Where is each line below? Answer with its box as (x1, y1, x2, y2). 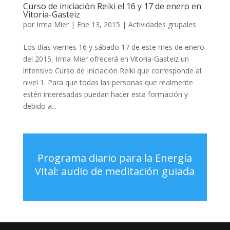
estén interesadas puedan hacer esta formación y (23, 89, 188, 100)
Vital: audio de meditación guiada (35, 164, 195, 179)
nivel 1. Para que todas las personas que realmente (23, 78, 193, 88)
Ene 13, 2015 (76, 20, 120, 30)
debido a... (23, 101, 56, 111)
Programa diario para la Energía (37, 151, 193, 165)
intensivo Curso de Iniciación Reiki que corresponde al (23, 66, 201, 76)
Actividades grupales (128, 20, 196, 30)
